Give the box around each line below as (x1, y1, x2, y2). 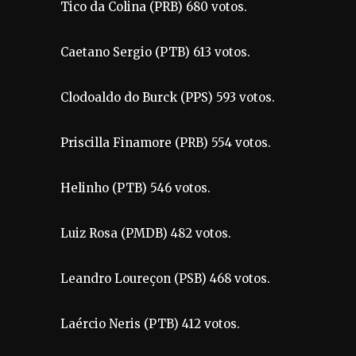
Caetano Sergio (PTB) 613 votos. (60, 44, 250, 60)
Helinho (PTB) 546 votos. (60, 180, 211, 195)
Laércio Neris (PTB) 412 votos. (60, 315, 240, 331)
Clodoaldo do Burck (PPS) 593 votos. (60, 89, 275, 105)
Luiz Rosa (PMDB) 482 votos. (60, 225, 231, 241)
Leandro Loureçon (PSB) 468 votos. (60, 270, 270, 286)
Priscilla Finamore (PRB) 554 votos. (60, 134, 271, 150)
